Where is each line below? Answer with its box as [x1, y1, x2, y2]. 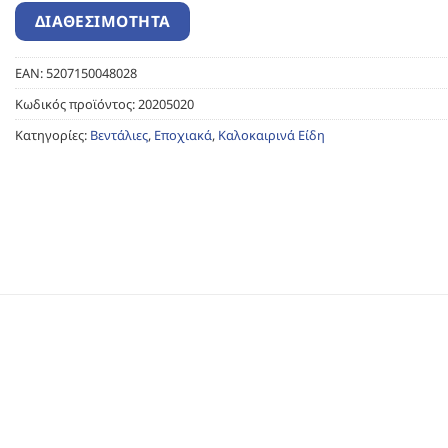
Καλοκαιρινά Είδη [218, 125, 325, 144]
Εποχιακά [154, 125, 212, 144]
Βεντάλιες [90, 125, 148, 144]
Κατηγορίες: [15, 125, 90, 144]
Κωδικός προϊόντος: [15, 94, 138, 113]
